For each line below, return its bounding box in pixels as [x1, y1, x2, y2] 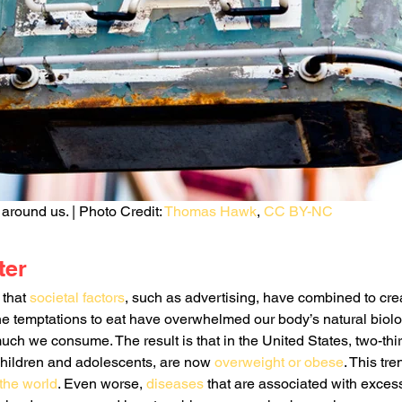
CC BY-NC [264, 203, 333, 221]
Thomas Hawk [164, 203, 257, 221]
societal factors [30, 289, 125, 307]
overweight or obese [214, 354, 344, 371]
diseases [146, 375, 204, 393]
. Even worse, [57, 375, 146, 393]
